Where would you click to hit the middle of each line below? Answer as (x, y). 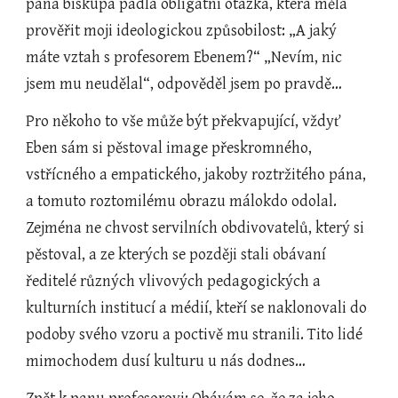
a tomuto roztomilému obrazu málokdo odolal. (182, 201)
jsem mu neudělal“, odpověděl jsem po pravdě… (184, 84)
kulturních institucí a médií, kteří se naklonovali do (197, 308)
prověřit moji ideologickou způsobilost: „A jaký (182, 31)
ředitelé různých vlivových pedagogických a (174, 281)
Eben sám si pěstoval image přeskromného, (169, 148)
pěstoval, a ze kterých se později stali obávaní (176, 255)
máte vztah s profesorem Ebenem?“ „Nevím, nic (184, 57)
